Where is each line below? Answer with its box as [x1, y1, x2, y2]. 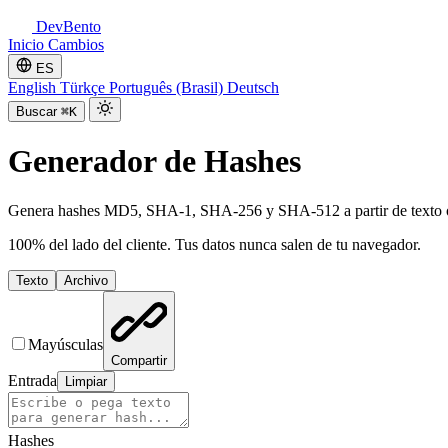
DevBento [32, 18, 101, 35]
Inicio [8, 36, 48, 53]
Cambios [48, 36, 104, 53]
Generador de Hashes [8, 143, 301, 180]
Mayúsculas [28, 335, 103, 353]
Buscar [16, 104, 57, 119]
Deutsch [227, 79, 279, 96]
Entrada [8, 371, 57, 389]
